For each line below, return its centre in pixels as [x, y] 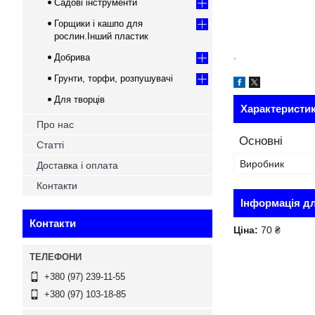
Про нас [55, 124]
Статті [50, 145]
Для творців [79, 99]
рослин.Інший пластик [101, 36]
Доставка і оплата [77, 165]
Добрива [72, 57]
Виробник [262, 164]
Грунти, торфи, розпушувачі [114, 78]
